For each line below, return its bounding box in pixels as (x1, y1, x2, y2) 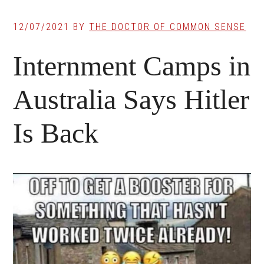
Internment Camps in (13, 49, 251, 81)
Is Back (13, 117, 99, 148)
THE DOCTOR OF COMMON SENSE (89, 21, 246, 32)
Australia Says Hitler (13, 83, 250, 115)
